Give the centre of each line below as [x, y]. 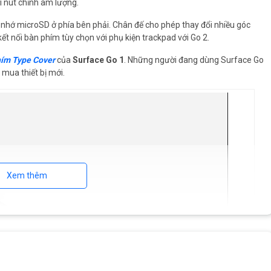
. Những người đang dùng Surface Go [194, 60]
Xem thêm [27, 175]
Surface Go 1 [98, 60]
